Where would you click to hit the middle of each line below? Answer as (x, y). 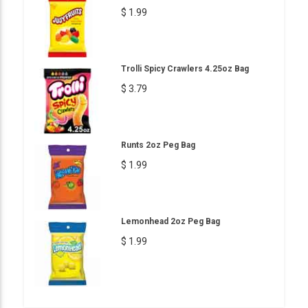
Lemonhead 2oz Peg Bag (170, 221)
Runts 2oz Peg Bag (158, 145)
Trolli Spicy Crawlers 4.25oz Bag (185, 68)
